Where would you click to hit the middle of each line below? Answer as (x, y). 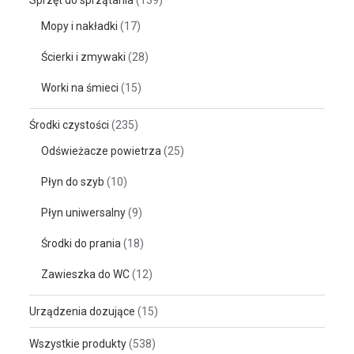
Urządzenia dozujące (83, 311)
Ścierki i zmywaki (84, 56)
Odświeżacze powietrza (102, 151)
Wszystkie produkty (78, 343)
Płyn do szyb (73, 181)
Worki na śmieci (80, 87)
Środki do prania (81, 243)
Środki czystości (70, 124)
